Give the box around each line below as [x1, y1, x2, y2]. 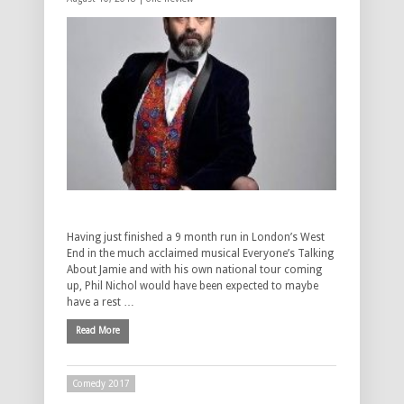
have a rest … [67, 295, 134, 308]
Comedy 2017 [72, 379, 130, 390]
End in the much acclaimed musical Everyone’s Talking [67, 246, 334, 260]
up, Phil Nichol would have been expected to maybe [67, 279, 318, 292]
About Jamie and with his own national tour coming [67, 262, 322, 276]
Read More [76, 325, 120, 335]
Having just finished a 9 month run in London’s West [67, 230, 325, 243]
